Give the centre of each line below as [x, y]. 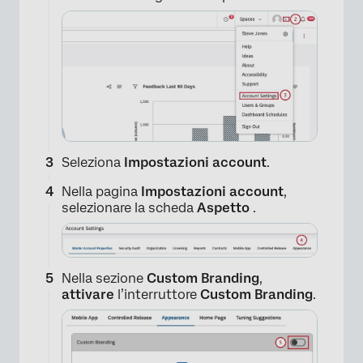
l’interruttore [157, 295]
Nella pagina [100, 192]
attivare [88, 295]
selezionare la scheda [129, 208]
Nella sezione [104, 279]
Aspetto [225, 208]
